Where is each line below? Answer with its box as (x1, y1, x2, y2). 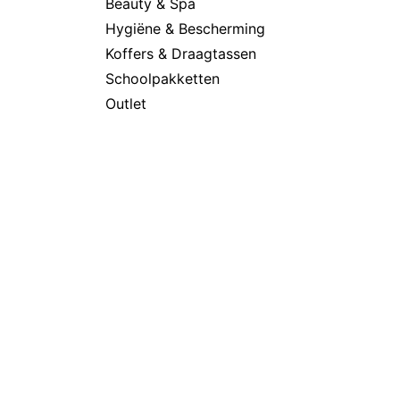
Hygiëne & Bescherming (105, 19, 265, 37)
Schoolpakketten (105, 69, 220, 87)
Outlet (105, 94, 146, 112)
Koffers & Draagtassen (105, 44, 256, 62)
